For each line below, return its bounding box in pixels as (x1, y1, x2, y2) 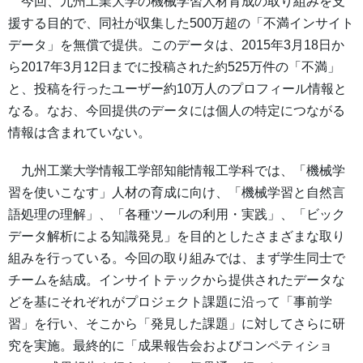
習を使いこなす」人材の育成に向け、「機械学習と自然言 (8, 186, 345, 200)
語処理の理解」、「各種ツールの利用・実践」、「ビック (8, 207, 345, 222)
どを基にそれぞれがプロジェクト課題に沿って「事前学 (8, 295, 332, 310)
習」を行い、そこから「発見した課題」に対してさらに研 (8, 317, 345, 331)
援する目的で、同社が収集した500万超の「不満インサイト (8, 16, 354, 31)
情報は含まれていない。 (8, 126, 151, 140)
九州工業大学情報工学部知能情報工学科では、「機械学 (8, 164, 345, 178)
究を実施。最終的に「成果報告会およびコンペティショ (8, 339, 332, 353)
